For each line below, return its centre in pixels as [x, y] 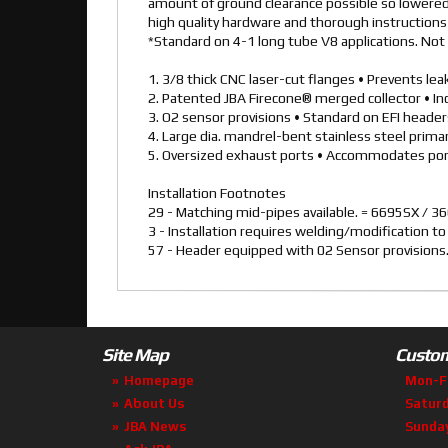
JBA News [155, 427]
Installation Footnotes [217, 193]
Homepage [159, 381]
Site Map [135, 355]
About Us [154, 404]
